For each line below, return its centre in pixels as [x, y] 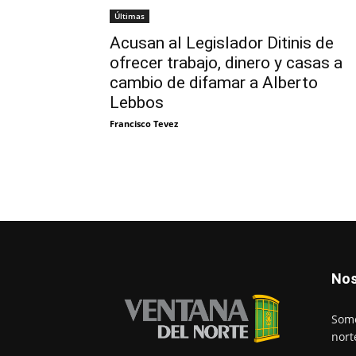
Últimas [130, 15]
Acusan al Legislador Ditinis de [222, 43]
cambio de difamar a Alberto [214, 82]
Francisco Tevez [144, 123]
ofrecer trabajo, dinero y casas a [226, 62]
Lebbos [137, 102]
